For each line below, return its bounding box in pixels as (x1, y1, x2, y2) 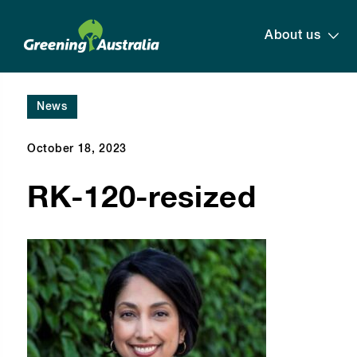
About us (264, 29, 321, 42)
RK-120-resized (27, 183, 257, 214)
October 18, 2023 (27, 143, 127, 155)
